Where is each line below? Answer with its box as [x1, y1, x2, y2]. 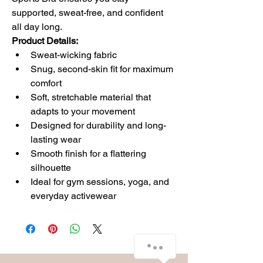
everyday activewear [31, 190, 116, 201]
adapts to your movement [31, 105, 135, 117]
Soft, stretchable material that [31, 91, 153, 103]
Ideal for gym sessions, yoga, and [31, 176, 171, 187]
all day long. [12, 21, 62, 32]
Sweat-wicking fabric [31, 49, 117, 60]
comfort [31, 77, 62, 89]
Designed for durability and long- [31, 119, 166, 131]
